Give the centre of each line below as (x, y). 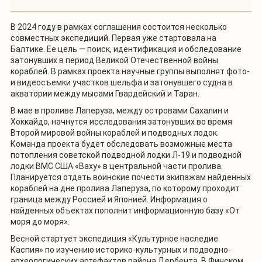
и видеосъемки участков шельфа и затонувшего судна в (122, 82)
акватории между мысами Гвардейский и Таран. (105, 93)
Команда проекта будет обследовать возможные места (121, 144)
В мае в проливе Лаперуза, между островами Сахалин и (120, 110)
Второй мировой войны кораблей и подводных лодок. (115, 132)
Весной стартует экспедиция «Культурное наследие (114, 238)
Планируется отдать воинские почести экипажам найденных (131, 177)
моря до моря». (40, 221)
